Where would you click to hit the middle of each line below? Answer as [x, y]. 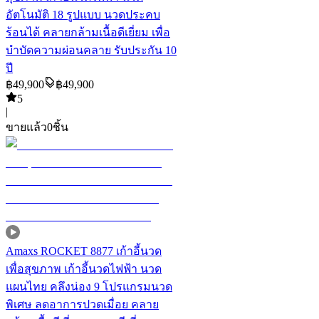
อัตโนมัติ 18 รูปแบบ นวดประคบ [83, 15]
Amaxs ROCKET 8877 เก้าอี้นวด [84, 251]
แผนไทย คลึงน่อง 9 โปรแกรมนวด [89, 287]
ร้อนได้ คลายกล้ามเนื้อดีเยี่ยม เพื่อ [88, 32]
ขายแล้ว [26, 127]
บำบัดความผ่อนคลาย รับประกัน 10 [91, 50]
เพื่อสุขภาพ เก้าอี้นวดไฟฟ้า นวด [84, 269]
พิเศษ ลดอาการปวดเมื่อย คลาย [82, 304]
